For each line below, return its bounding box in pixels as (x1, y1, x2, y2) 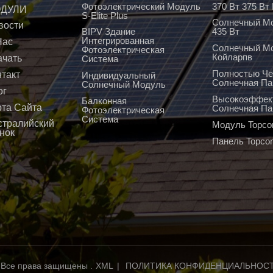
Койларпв (212, 52, 253, 63)
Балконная (81, 96, 127, 107)
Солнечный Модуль (81, 79, 166, 90)
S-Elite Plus (81, 10, 128, 21)
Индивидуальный (81, 70, 155, 81)
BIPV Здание (81, 26, 135, 37)
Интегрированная (81, 35, 154, 46)
